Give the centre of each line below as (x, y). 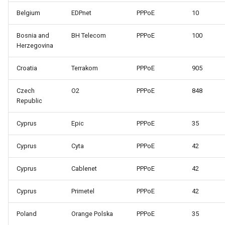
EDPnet (81, 13)
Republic (29, 101)
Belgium (28, 13)
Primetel (83, 191)
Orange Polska (92, 214)
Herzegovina (35, 46)
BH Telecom (89, 36)
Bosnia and (33, 36)
